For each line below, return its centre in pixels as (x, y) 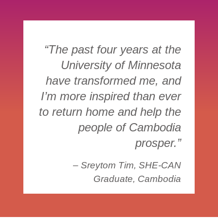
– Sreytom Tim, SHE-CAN (127, 165)
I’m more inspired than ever (111, 96)
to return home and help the (110, 112)
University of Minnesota (121, 65)
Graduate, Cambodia (137, 179)
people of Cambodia (129, 127)
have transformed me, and (113, 81)
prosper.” (158, 143)
